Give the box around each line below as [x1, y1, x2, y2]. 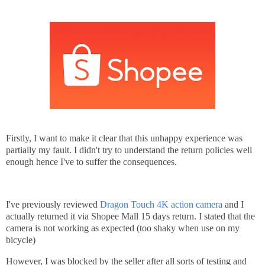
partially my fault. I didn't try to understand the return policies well [6, 145, 252, 156]
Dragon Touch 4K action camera [100, 199, 222, 210]
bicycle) [6, 235, 35, 245]
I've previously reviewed [6, 199, 100, 210]
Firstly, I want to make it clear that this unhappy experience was [6, 133, 243, 144]
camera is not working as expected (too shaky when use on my [6, 223, 240, 234]
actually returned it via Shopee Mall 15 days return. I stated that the [6, 211, 255, 222]
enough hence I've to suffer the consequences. [6, 157, 177, 167]
